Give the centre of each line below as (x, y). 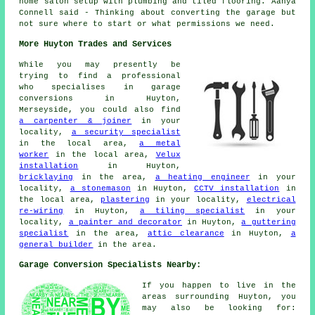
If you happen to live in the (219, 285)
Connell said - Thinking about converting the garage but (157, 12)
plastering (125, 199)
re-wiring (41, 211)
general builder (56, 244)
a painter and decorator (126, 222)
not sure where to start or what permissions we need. (147, 24)
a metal (160, 143)
